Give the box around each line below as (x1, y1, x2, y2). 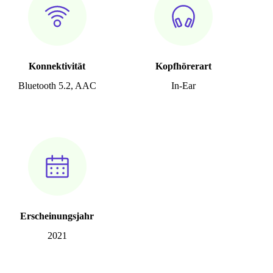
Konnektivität (29, 61, 86, 71)
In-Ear (171, 80, 196, 91)
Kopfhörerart (155, 61, 211, 71)
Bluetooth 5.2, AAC (18, 80, 96, 91)
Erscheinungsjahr (20, 211, 94, 221)
